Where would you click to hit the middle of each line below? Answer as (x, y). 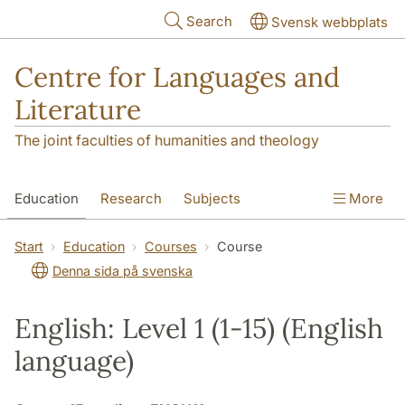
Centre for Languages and (177, 77)
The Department (242, 238)
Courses (171, 247)
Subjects (212, 199)
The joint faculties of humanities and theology (167, 141)
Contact (143, 238)
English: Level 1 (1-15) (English (199, 329)
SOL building (55, 238)
